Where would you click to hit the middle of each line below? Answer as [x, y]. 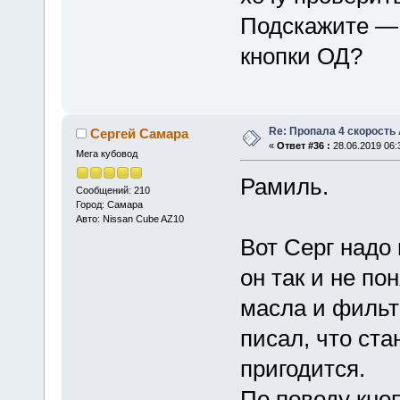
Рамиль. [284, 187]
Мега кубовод [106, 154]
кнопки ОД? [301, 57]
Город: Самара [109, 204]
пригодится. [302, 369]
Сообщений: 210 [112, 190]
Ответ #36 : [303, 146]
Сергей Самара [140, 134]
